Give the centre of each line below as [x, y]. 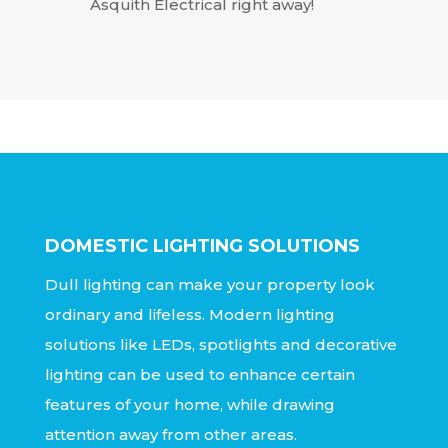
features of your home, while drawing [189, 405]
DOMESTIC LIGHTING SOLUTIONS [202, 246]
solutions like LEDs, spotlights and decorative [220, 345]
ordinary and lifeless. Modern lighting [189, 315]
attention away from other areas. [170, 435]
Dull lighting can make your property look [209, 285]
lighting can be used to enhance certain [199, 375]
